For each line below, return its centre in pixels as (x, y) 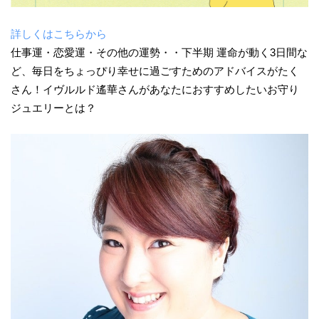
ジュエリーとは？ (53, 108)
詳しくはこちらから (59, 34)
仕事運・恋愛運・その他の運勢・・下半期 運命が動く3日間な (159, 52)
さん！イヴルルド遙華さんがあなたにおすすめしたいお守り (155, 89)
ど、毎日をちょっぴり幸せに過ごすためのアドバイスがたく (155, 71)
